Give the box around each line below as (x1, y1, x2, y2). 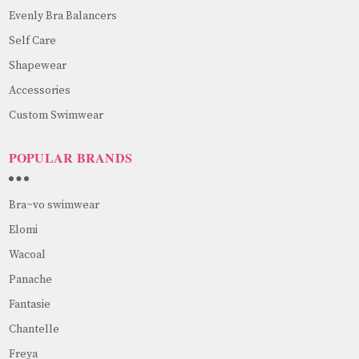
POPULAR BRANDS (8, 147, 132, 167)
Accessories (8, 83, 71, 98)
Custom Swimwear (8, 107, 103, 123)
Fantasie (8, 296, 50, 312)
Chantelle (8, 321, 59, 337)
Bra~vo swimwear (8, 197, 99, 212)
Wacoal (8, 247, 46, 262)
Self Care (8, 33, 56, 48)
